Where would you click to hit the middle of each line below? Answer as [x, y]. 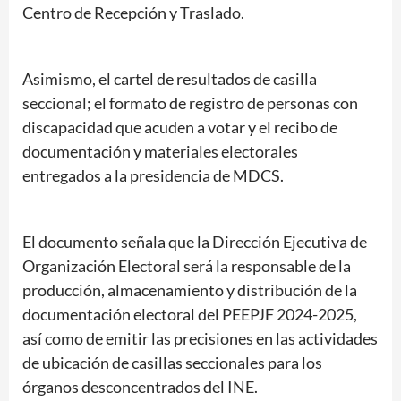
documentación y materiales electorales [160, 151]
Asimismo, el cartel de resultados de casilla [170, 78]
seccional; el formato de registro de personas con [190, 102]
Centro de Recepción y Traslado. [133, 12]
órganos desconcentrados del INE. [140, 386]
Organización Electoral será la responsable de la [187, 265]
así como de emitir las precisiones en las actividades [200, 338]
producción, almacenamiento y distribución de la [190, 290]
